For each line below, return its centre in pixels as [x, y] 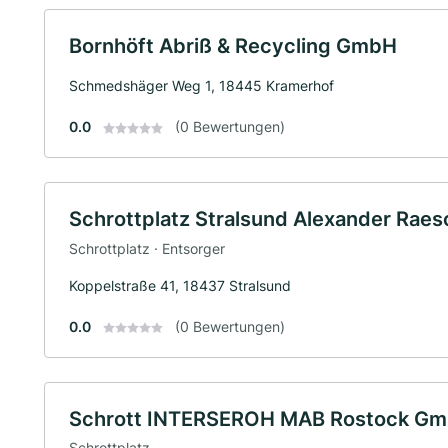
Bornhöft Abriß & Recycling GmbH [233, 46]
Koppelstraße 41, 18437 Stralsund [180, 285]
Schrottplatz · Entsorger [147, 248]
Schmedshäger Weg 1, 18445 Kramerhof [201, 85]
